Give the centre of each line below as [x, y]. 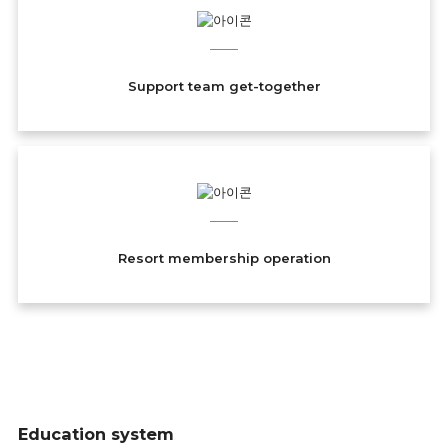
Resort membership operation [224, 257]
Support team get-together [224, 85]
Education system [95, 433]
